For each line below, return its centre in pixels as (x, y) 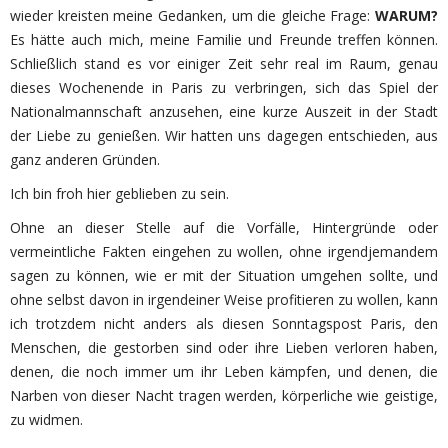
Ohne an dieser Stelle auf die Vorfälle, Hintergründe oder (224, 228)
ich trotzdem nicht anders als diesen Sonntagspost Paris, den (224, 324)
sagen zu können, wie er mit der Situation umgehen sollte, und (224, 276)
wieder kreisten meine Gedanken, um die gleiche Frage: (192, 16)
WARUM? (406, 16)
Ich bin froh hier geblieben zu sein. (119, 194)
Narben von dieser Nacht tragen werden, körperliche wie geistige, (224, 396)
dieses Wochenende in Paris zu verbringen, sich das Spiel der (224, 88)
